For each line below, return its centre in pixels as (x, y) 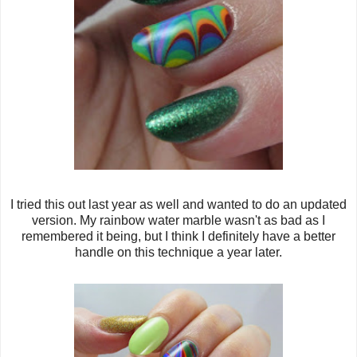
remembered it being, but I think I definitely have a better (178, 237)
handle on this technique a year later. (178, 253)
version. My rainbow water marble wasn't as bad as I (178, 221)
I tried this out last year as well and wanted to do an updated (178, 205)
